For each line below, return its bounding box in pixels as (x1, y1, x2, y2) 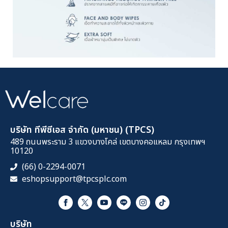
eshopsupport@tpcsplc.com (21, 173, 127, 186)
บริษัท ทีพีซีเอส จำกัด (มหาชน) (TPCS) (10, 123, 154, 137)
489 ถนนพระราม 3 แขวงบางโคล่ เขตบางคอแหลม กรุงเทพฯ (10, 136, 206, 149)
